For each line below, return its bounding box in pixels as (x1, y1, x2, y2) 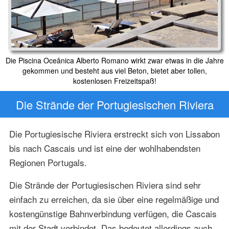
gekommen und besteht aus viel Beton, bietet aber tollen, (22, 65, 207, 76)
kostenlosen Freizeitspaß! (73, 76, 156, 86)
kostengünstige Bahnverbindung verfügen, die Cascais (9, 207, 217, 220)
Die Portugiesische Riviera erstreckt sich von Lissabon (9, 127, 220, 140)
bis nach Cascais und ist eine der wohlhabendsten (9, 141, 200, 154)
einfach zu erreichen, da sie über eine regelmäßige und (9, 192, 219, 205)
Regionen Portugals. (9, 155, 87, 169)
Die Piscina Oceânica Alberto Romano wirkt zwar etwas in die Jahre (5, 55, 224, 66)
